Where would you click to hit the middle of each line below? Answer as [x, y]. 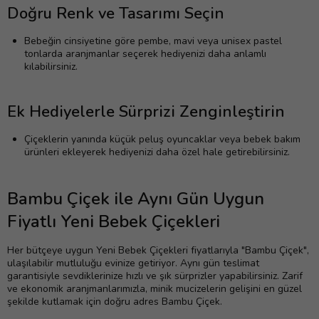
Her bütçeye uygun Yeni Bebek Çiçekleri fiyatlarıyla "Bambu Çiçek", [158, 251]
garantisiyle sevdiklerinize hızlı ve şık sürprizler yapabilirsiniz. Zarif [155, 276]
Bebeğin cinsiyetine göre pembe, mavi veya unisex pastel [153, 41]
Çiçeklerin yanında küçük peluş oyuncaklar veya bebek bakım [162, 140]
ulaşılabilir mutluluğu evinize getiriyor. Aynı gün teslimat [133, 263]
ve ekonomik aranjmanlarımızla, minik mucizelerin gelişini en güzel [155, 289]
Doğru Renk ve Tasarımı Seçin [116, 14]
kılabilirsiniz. [51, 67]
